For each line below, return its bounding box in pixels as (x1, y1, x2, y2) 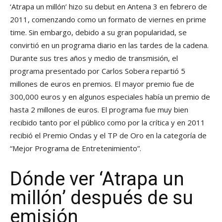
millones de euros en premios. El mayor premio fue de (10, 79, 194, 89)
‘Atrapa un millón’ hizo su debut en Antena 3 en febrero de (10, 1, 207, 12)
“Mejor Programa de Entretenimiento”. (10, 143, 141, 154)
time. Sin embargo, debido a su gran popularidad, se (10, 27, 187, 38)
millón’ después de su (10, 187, 193, 209)
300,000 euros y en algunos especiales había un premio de (10, 92, 210, 102)
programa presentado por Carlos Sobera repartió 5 (10, 66, 185, 76)
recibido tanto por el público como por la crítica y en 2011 (10, 117, 205, 128)
